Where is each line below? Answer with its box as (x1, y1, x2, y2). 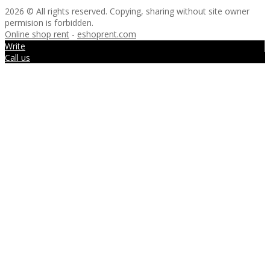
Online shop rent (5, 28, 69, 40)
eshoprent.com (77, 28, 136, 40)
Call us (5, 51, 30, 63)
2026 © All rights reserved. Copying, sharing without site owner (5, 5, 250, 17)
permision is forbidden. (5, 16, 93, 28)
